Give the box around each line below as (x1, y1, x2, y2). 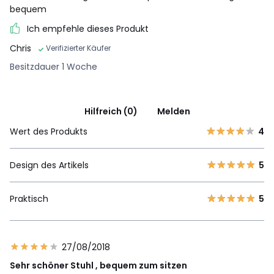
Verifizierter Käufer (46, 43, 111, 54)
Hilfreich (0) (84, 105, 138, 118)
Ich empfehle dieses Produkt (27, 22, 149, 35)
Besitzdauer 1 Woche (10, 61, 97, 73)
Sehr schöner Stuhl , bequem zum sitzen (10, 259, 187, 272)
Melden (157, 105, 190, 118)
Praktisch (10, 193, 48, 206)
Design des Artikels (10, 159, 89, 172)
